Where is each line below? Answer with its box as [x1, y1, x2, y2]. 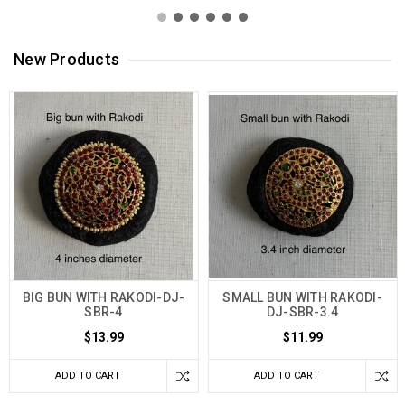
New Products [14, 50, 119, 70]
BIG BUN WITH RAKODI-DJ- [22, 290, 185, 306]
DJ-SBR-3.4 [266, 305, 339, 320]
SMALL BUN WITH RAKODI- [222, 290, 382, 306]
